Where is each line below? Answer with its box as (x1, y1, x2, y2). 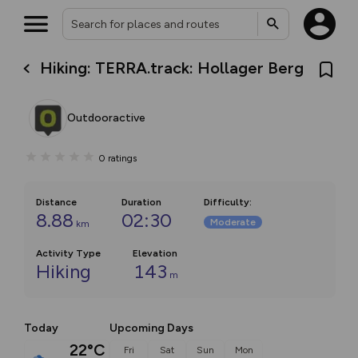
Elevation (133, 248, 177, 259)
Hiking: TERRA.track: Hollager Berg (40, 58, 304, 78)
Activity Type (36, 248, 101, 259)
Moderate (210, 217, 256, 228)
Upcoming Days (109, 321, 193, 335)
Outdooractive (67, 111, 145, 125)
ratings (108, 152, 137, 164)
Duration (121, 197, 161, 208)
